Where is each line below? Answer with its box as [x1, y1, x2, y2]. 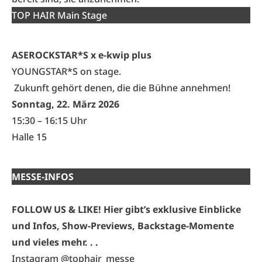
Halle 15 [12, 130, 47, 143]
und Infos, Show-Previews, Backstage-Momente [12, 219, 234, 232]
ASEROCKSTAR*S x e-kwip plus [12, 49, 151, 61]
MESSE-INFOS [12, 170, 74, 183]
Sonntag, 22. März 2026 [12, 98, 119, 111]
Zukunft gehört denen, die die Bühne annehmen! [12, 81, 230, 94]
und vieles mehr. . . [12, 236, 98, 249]
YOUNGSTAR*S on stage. [12, 65, 121, 78]
